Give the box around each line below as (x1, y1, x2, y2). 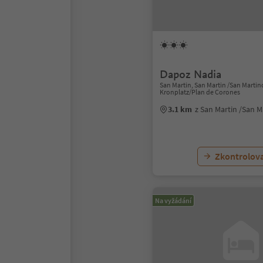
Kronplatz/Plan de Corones (160, 87, 240, 96)
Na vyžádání (155, 196, 191, 205)
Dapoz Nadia (160, 68, 221, 81)
